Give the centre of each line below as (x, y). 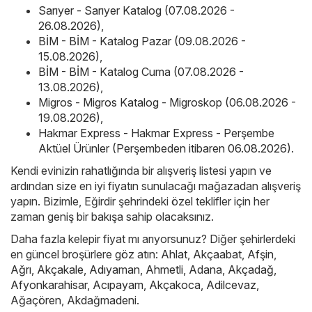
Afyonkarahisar (49, 284)
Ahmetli (164, 269)
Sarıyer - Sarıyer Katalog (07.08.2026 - (136, 10)
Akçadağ (251, 269)
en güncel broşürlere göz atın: (86, 254)
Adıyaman (115, 269)
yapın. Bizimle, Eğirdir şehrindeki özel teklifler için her (140, 201)
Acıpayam (118, 284)
